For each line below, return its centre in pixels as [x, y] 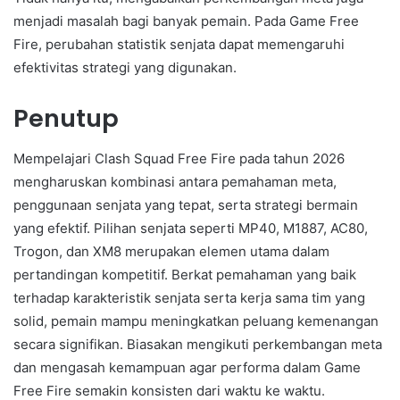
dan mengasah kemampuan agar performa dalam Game [187, 367]
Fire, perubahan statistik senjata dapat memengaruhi [179, 45]
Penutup [66, 119]
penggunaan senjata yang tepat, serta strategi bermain [186, 204]
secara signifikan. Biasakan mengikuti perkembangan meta [198, 344]
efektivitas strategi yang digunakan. [125, 68]
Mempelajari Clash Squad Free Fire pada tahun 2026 [179, 158]
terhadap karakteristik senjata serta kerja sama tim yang [189, 297]
